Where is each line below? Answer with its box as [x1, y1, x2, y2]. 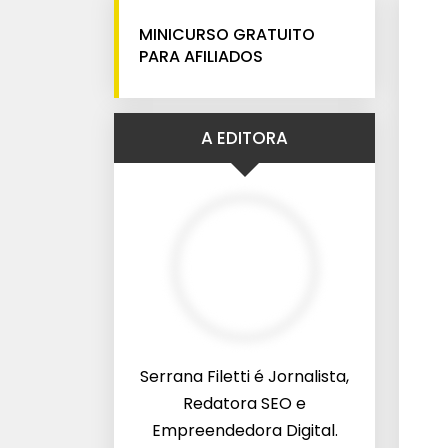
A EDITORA [201, 126, 288, 150]
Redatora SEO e [183, 392, 306, 415]
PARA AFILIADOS [139, 45, 263, 68]
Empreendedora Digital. [151, 419, 338, 442]
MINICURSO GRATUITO [139, 23, 315, 46]
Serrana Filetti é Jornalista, [140, 365, 349, 388]
